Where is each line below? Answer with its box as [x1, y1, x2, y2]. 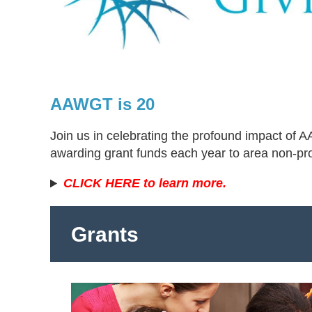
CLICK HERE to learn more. [63, 176, 227, 191]
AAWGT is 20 [50, 95, 155, 114]
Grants [71, 223, 139, 247]
